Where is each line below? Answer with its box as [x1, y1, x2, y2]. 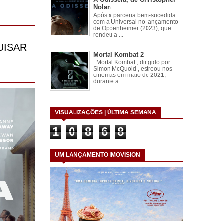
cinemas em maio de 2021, [93, 72, 166, 78]
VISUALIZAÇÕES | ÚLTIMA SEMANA [55, 109, 156, 116]
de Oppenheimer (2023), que [93, 25, 171, 31]
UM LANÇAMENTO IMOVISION [55, 151, 140, 159]
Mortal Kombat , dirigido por [93, 59, 170, 66]
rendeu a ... [93, 31, 123, 37]
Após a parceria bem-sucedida [93, 12, 176, 18]
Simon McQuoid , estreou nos [93, 66, 172, 72]
